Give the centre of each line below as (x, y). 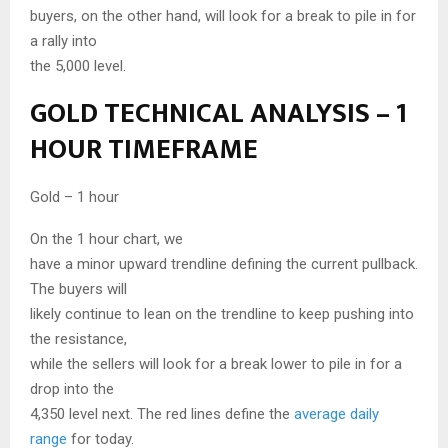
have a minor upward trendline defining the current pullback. (224, 264)
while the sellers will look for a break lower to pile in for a (216, 364)
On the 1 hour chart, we (106, 239)
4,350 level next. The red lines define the (162, 414)
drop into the (72, 389)
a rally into (63, 41)
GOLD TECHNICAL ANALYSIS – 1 (218, 114)
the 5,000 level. (78, 66)
